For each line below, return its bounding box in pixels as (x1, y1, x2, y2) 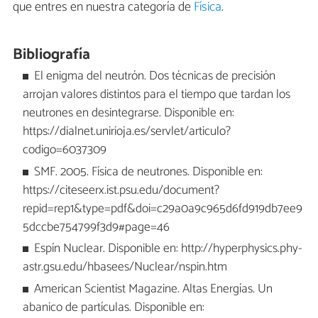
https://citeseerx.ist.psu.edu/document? (22, 180, 219, 201)
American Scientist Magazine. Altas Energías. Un (34, 278, 273, 300)
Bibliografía (13, 41, 91, 67)
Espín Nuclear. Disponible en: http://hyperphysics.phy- (34, 238, 303, 260)
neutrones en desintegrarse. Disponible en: (22, 103, 234, 124)
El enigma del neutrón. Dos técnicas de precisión (34, 66, 276, 87)
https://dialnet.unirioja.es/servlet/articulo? (22, 121, 231, 143)
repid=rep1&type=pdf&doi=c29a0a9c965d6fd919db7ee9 (22, 198, 302, 219)
